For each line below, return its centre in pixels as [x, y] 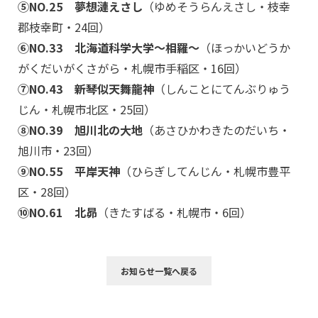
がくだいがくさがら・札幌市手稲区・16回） [132, 68]
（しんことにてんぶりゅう [222, 89]
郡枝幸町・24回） [64, 27]
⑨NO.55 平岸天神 [69, 171]
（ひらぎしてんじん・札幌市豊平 [205, 171]
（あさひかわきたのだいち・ [216, 130]
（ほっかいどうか [245, 48]
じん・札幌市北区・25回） [87, 109]
